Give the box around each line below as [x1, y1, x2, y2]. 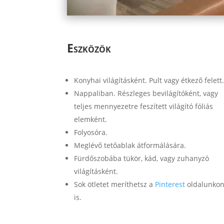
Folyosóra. [74, 127, 108, 137]
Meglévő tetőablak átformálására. [74, 140, 186, 150]
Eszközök [67, 40, 111, 56]
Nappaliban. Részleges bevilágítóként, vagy [74, 88, 218, 98]
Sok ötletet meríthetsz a [74, 179, 155, 189]
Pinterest [155, 179, 185, 189]
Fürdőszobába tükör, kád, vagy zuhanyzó [74, 153, 209, 163]
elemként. [74, 114, 107, 124]
